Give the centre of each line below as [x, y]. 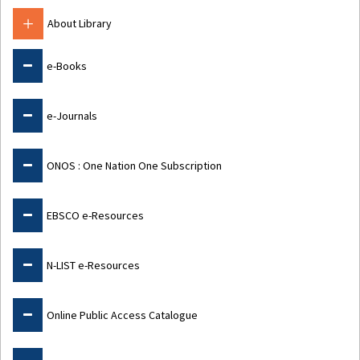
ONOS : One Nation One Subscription [134, 165]
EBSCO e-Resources [95, 215]
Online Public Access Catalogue [122, 315]
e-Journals [72, 115]
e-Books [67, 65]
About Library [80, 24]
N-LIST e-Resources [93, 265]
